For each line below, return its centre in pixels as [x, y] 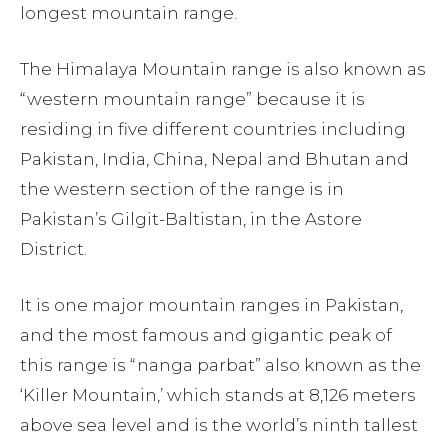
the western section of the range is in [182, 189]
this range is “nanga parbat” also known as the [220, 365]
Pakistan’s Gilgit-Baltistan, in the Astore [191, 219]
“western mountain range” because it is [192, 99]
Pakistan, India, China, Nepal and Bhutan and [214, 159]
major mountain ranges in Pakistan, [247, 305]
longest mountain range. [128, 13]
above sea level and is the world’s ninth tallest [219, 425]
